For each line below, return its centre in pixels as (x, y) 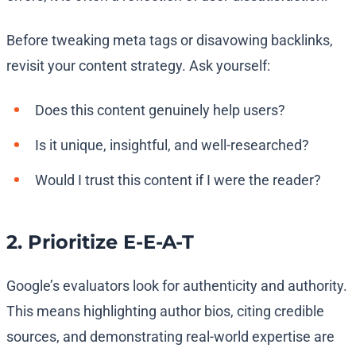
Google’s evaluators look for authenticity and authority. (177, 286)
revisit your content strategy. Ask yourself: (138, 66)
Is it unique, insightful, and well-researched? (172, 145)
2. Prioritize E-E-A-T (100, 242)
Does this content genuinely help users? (160, 110)
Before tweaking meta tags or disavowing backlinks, (170, 41)
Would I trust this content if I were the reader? (178, 180)
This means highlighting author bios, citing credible (165, 311)
